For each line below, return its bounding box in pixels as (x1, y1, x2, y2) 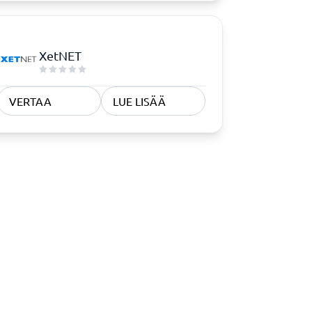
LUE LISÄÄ (113, 94, 166, 108)
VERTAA (8, 94, 52, 108)
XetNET (38, 47, 81, 63)
